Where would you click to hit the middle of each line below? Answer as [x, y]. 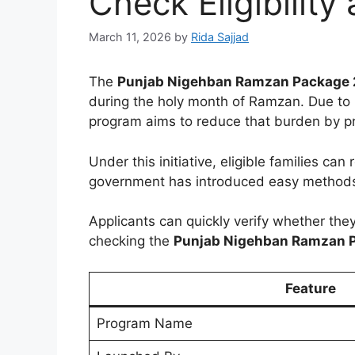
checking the [131, 241]
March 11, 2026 [130, 37]
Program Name [144, 323]
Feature [311, 288]
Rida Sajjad [220, 37]
